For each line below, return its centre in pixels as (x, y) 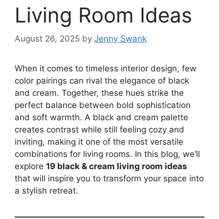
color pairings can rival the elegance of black (102, 81)
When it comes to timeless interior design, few (106, 69)
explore (30, 166)
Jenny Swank (120, 39)
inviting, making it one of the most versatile (99, 142)
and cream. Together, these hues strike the (99, 93)
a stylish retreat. (46, 191)
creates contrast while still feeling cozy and (99, 130)
